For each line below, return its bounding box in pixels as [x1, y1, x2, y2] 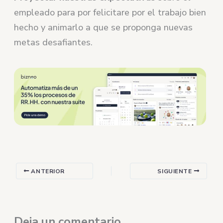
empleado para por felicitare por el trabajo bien [14, 6, 207, 18]
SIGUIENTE [157, 167, 194, 175]
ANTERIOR [29, 167, 65, 175]
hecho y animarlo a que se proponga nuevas [14, 21, 193, 33]
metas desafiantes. [14, 36, 93, 48]
